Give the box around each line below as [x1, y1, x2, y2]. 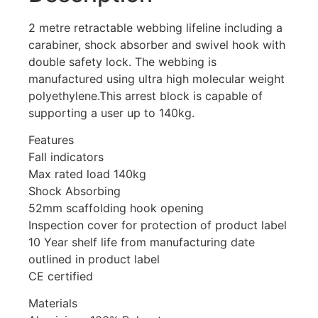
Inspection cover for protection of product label [28, 217, 287, 232]
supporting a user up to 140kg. [28, 105, 194, 120]
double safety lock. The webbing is [28, 54, 216, 69]
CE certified [28, 268, 93, 283]
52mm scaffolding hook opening [28, 200, 204, 215]
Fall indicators [28, 149, 104, 164]
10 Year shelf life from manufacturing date [28, 234, 255, 249]
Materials [28, 296, 77, 311]
